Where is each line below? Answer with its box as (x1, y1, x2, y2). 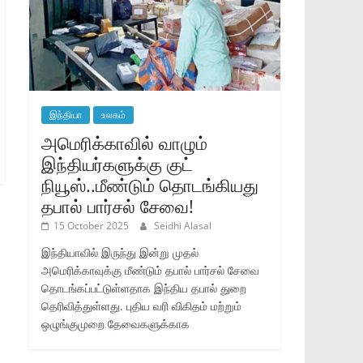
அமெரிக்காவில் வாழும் (41, 130, 207, 155)
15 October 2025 (53, 218, 129, 233)
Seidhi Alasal (154, 218, 211, 233)
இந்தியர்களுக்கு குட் (41, 151, 193, 176)
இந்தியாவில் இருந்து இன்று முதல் (41, 244, 199, 260)
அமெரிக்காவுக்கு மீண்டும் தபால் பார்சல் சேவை (41, 262, 259, 278)
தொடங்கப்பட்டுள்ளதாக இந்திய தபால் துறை (41, 280, 246, 296)
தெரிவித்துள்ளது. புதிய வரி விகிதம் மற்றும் (41, 297, 241, 314)
